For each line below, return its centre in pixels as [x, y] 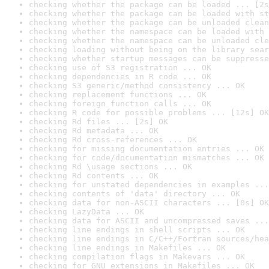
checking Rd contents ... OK [94, 176]
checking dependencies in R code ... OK [120, 77]
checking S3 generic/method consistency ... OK [137, 86]
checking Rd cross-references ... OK [113, 140]
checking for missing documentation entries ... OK [147, 149]
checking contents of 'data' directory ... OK [134, 194]
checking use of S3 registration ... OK [120, 68]
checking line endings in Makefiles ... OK [127, 248]
